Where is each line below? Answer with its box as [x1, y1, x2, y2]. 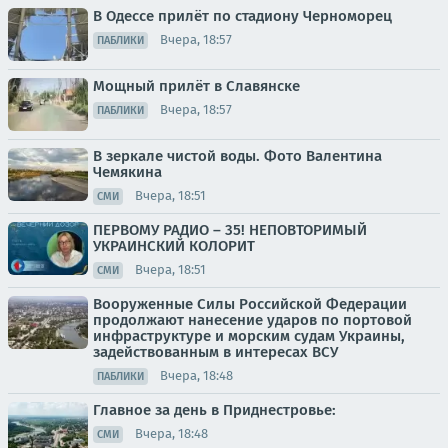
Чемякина [93, 162, 162, 181]
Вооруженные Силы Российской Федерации [93, 294, 407, 313]
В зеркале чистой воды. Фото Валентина [93, 146, 382, 165]
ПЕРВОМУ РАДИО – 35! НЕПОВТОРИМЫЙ [93, 220, 367, 239]
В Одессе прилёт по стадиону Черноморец [93, 6, 392, 25]
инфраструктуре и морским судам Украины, [93, 326, 405, 345]
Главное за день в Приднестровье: [93, 400, 336, 419]
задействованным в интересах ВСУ [93, 342, 338, 361]
